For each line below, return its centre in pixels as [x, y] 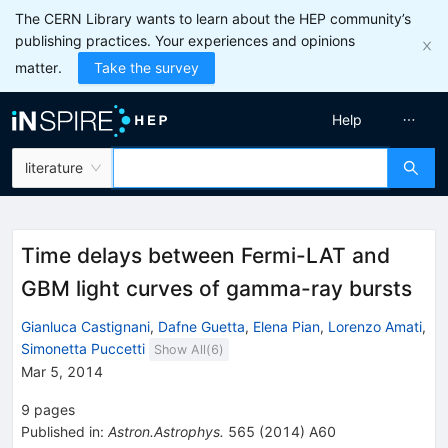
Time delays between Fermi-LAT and [205, 255]
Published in [60, 431]
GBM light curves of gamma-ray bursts [216, 288]
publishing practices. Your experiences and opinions [185, 40]
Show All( [183, 349]
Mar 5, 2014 [62, 371]
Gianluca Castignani [85, 326]
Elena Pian [286, 326]
